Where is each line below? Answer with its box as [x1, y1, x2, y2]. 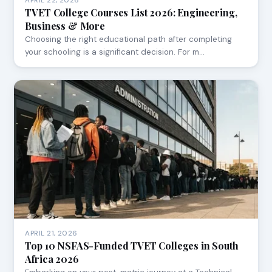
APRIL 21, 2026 [25, 229, 78, 239]
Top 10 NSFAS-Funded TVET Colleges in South [25, 239, 239, 253]
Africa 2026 [25, 253, 79, 266]
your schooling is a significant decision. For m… [25, 46, 205, 57]
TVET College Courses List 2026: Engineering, [25, 5, 237, 19]
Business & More [25, 19, 105, 32]
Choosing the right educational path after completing [25, 33, 233, 44]
